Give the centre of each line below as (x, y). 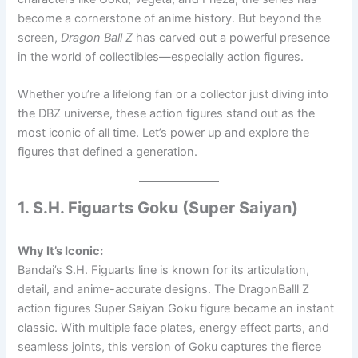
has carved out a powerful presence (232, 37)
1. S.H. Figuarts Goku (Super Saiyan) (158, 207)
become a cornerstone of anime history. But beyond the (170, 18)
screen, (40, 37)
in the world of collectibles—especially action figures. (161, 56)
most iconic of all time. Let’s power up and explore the (164, 133)
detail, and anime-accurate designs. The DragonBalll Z (164, 289)
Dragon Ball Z (97, 37)
